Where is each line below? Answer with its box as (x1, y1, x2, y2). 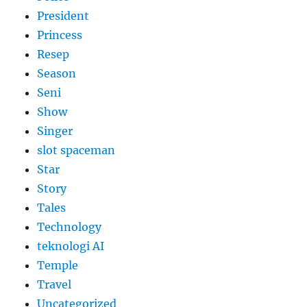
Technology (37, 220, 102, 234)
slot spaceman (37, 143, 116, 158)
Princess (37, 28, 83, 42)
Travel (37, 278, 72, 292)
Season (37, 66, 77, 81)
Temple (37, 258, 79, 273)
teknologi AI (37, 239, 105, 254)
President (37, 9, 90, 23)
